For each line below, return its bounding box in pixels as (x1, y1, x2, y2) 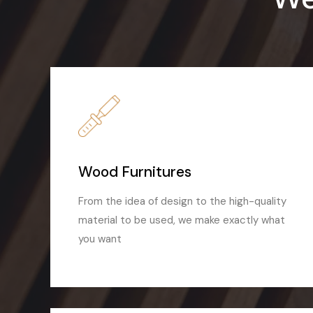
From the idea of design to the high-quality (78, 194, 286, 209)
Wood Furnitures (78, 162, 191, 182)
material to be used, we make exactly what (78, 213, 285, 228)
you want (78, 232, 122, 247)
